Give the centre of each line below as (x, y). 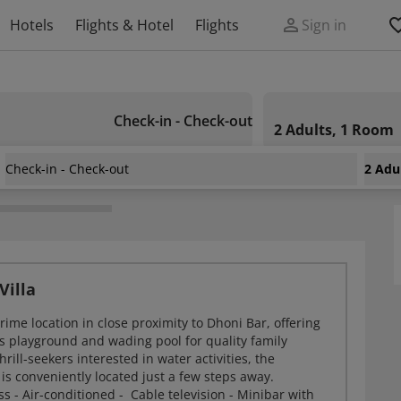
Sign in (324, 25)
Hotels (32, 25)
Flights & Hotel (124, 25)
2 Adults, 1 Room (334, 130)
